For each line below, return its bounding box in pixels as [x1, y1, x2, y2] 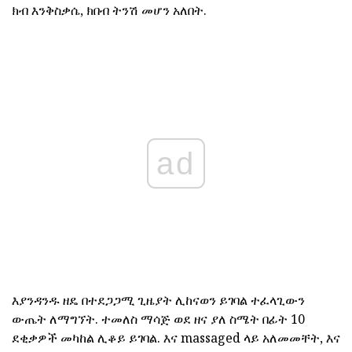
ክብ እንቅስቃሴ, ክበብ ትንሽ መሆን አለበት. [12, 2, 207, 20]
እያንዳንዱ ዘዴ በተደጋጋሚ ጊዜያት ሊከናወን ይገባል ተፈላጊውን [12, 291, 305, 310]
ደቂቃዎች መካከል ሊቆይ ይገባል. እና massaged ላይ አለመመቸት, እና [12, 329, 340, 347]
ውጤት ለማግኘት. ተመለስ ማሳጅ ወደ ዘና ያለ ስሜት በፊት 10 [12, 310, 305, 328]
